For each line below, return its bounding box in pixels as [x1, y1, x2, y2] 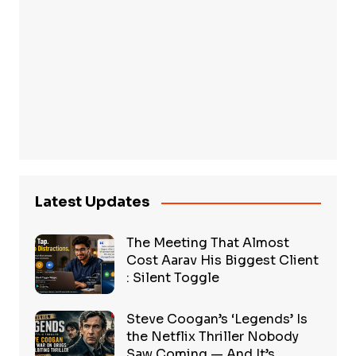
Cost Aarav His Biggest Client [126, 252, 319, 269]
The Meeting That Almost [126, 234, 289, 252]
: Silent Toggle [126, 269, 219, 287]
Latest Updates [34, 193, 149, 211]
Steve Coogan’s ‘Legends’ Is [126, 311, 308, 328]
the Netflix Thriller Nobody [126, 328, 299, 346]
